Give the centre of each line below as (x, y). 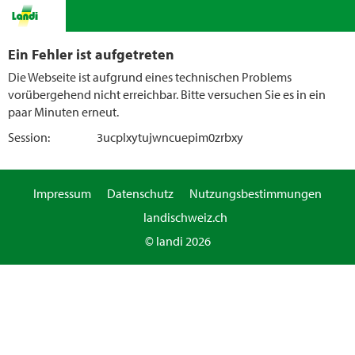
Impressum (62, 193)
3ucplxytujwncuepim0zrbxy (170, 137)
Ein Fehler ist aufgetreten (91, 54)
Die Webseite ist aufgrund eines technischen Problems (150, 77)
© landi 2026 (177, 241)
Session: (29, 137)
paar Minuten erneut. (63, 112)
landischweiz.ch (185, 217)
